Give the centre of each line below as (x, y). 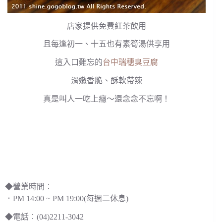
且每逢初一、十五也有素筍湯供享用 (107, 44)
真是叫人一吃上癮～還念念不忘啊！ (107, 99)
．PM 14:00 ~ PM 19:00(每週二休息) (67, 199)
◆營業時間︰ (29, 187)
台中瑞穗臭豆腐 (131, 62)
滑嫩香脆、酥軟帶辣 (107, 81)
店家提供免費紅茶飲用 (107, 26)
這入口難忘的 (79, 62)
